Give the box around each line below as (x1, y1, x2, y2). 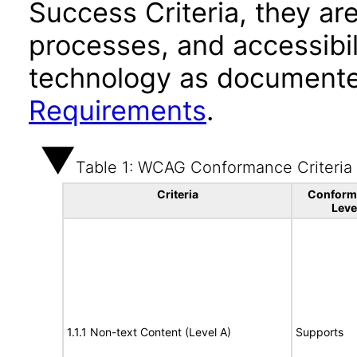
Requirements (29, 94, 206, 127)
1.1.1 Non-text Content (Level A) (67, 325, 231, 339)
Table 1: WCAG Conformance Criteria (76, 158, 352, 177)
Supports (296, 325, 343, 339)
